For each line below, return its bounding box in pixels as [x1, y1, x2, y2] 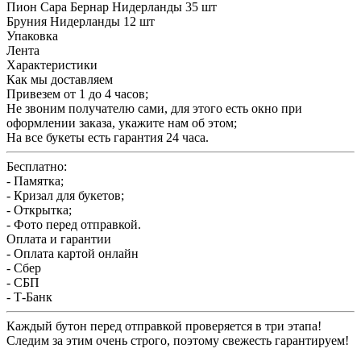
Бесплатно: [6, 159, 67, 173]
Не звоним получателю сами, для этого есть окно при [6, 101, 302, 115]
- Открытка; [6, 202, 72, 217]
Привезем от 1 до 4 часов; [6, 86, 148, 101]
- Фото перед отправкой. [6, 217, 141, 231]
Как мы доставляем [6, 72, 113, 86]
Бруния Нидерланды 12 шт [6, 14, 155, 28]
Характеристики [6, 57, 98, 72]
